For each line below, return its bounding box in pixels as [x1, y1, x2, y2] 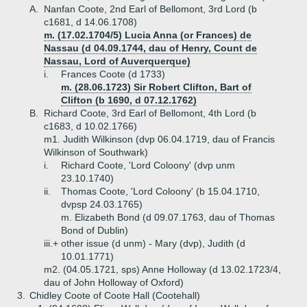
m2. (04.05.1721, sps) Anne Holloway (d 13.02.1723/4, [44, 264, 281, 275]
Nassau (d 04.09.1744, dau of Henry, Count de [44, 42, 257, 53]
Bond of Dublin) [61, 225, 128, 236]
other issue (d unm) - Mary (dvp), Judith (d [61, 238, 245, 249]
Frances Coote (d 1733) [61, 69, 165, 79]
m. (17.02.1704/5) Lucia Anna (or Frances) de [44, 29, 251, 40]
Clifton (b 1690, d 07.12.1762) [61, 95, 197, 106]
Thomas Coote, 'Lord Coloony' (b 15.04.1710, [61, 186, 260, 197]
